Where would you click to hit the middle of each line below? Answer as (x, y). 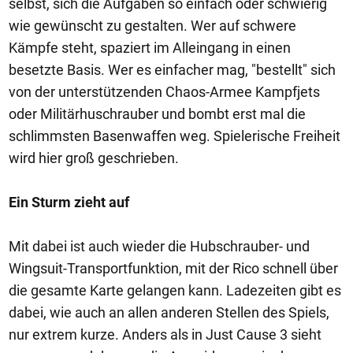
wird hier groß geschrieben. (94, 158)
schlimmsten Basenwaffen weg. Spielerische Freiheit (175, 136)
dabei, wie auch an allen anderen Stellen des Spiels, (169, 312)
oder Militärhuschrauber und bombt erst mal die (157, 113)
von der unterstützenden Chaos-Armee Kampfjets (164, 91)
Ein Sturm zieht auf (69, 202)
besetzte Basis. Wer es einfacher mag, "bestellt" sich (172, 69)
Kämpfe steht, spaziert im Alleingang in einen (150, 47)
